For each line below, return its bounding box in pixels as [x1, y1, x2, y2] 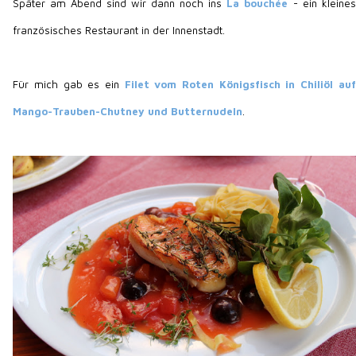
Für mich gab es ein [13, 77, 125, 91]
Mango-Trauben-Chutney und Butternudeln [13, 104, 243, 118]
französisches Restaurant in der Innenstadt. [13, 23, 226, 37]
